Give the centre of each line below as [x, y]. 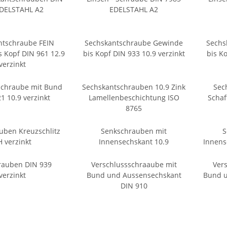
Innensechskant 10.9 [134, 142]
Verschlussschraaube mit [134, 165]
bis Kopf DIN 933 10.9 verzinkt [134, 54]
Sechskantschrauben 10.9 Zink [134, 87]
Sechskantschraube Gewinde [134, 43]
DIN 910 [134, 186]
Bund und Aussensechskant [134, 175]
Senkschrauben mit [134, 131]
